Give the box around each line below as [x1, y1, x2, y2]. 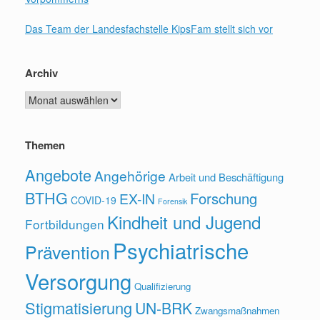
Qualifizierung [134, 279, 191, 294]
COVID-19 [71, 193, 116, 208]
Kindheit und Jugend [107, 209, 261, 235]
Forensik [158, 196, 187, 207]
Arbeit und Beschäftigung [169, 169, 284, 185]
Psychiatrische [113, 235, 249, 266]
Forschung [190, 188, 257, 209]
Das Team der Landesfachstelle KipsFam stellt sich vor [25, 21, 273, 36]
